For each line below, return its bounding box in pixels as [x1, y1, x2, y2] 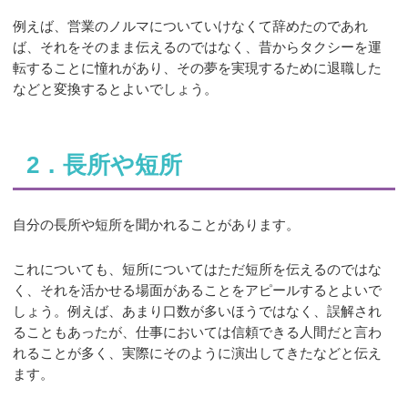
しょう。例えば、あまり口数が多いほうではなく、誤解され [13, 302, 382, 319]
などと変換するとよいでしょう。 [13, 81, 219, 97]
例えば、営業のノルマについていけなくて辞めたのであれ [13, 18, 369, 35]
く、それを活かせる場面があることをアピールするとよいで [13, 281, 382, 298]
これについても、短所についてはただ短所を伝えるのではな [13, 260, 382, 277]
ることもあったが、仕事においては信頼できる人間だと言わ [13, 323, 382, 340]
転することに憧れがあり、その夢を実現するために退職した [13, 60, 382, 76]
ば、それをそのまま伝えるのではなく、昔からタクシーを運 [13, 39, 382, 56]
